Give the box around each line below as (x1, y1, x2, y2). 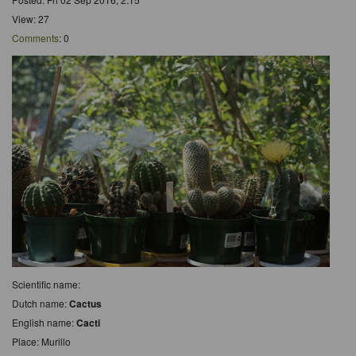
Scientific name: (12, 277, 80, 291)
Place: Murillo (12, 334, 71, 348)
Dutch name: (12, 296, 69, 310)
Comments (12, 30, 59, 44)
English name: (12, 315, 76, 329)
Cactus (69, 296, 102, 311)
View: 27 (12, 11, 49, 25)
